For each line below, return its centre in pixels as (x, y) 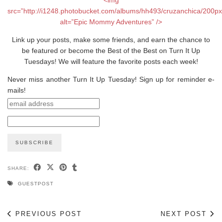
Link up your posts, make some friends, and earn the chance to (111, 39)
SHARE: (19, 168)
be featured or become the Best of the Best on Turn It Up (111, 50)
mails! (17, 90)
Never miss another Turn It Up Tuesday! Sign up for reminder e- (111, 79)
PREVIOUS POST (47, 214)
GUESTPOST (36, 183)
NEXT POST (185, 214)
